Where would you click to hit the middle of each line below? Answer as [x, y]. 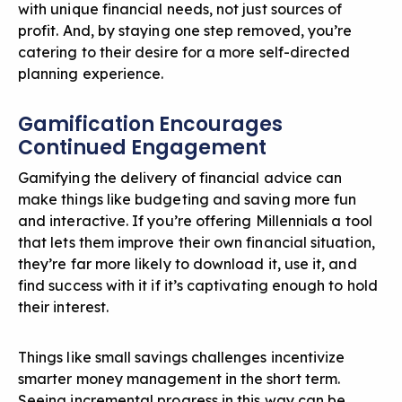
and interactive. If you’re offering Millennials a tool [195, 221]
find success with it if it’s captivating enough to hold [198, 286]
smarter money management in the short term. [179, 379]
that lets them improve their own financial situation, [197, 243]
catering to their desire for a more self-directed [184, 52]
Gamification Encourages [150, 125]
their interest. [64, 307]
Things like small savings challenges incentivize [182, 358]
